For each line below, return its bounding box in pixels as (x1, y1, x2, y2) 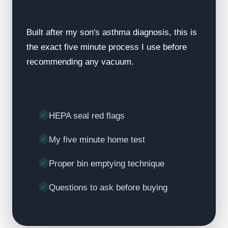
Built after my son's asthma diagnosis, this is (26, 27, 197, 37)
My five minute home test (49, 135, 145, 145)
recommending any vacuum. (26, 57, 134, 67)
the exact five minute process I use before (26, 42, 187, 52)
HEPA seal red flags (49, 111, 125, 121)
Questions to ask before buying (49, 183, 167, 192)
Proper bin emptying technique (49, 159, 164, 168)
